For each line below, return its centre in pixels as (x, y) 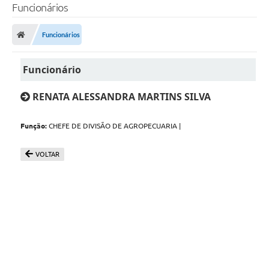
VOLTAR (48, 154)
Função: (34, 125)
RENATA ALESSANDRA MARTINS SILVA (121, 96)
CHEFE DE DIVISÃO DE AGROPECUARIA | (114, 125)
